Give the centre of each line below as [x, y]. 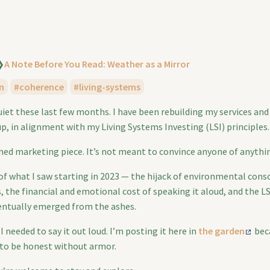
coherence [41, 87]
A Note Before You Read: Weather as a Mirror [97, 64]
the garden [221, 231]
